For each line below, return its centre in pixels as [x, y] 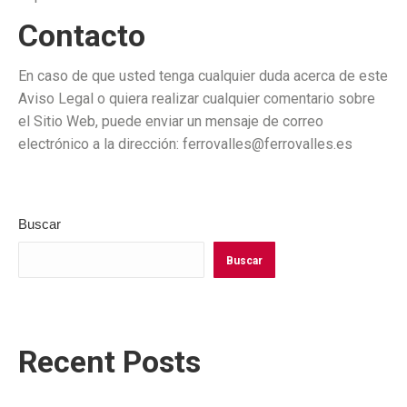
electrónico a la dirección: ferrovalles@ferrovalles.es [185, 144]
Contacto [82, 35]
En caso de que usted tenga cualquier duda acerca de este [203, 76]
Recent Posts [109, 362]
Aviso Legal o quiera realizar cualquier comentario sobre [197, 99]
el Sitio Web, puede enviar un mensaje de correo [171, 121]
